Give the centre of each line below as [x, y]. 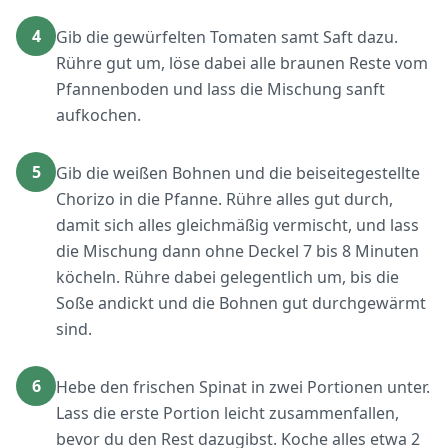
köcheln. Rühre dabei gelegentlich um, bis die [227, 277]
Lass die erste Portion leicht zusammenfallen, [227, 413]
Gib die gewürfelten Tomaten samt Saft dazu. [227, 37]
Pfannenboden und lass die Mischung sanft [220, 89]
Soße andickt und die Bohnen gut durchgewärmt [241, 303]
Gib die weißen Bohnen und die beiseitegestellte [238, 173]
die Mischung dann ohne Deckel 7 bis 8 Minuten [237, 251]
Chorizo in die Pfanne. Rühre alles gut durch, [224, 199]
